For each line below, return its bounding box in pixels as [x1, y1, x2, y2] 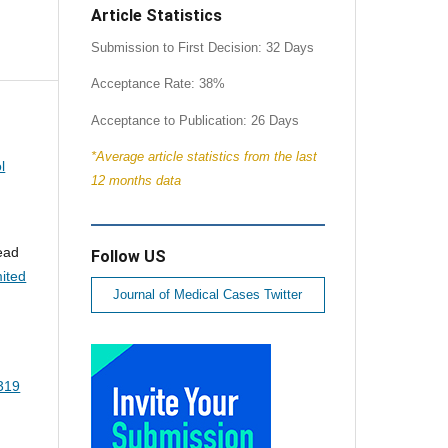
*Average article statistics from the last [90, 150, 317, 165]
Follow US [90, 247, 166, 267]
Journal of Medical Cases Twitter [112, 288, 302, 303]
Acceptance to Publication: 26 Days [90, 113, 299, 128]
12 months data [90, 174, 181, 189]
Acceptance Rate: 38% [90, 77, 225, 92]
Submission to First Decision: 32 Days [90, 40, 314, 55]
